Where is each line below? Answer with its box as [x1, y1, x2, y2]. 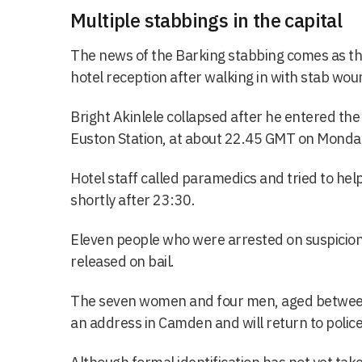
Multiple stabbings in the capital [70, 6, 343, 33]
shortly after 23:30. [70, 190, 195, 209]
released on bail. [70, 251, 175, 271]
